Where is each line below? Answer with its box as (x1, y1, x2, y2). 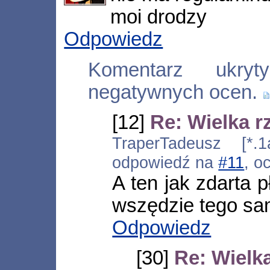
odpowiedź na (112, 153, 219, 172)
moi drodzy (110, 6, 207, 28)
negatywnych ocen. (88, 81, 258, 103)
